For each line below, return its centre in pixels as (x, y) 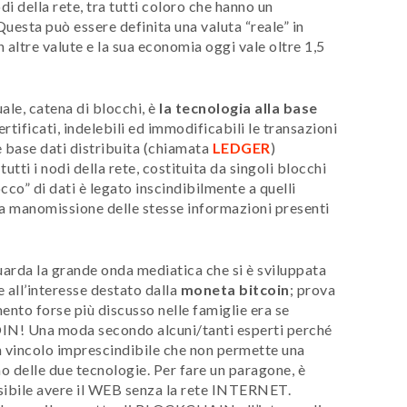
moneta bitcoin (235, 289)
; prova (312, 289)
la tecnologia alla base (237, 107)
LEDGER (241, 147)
